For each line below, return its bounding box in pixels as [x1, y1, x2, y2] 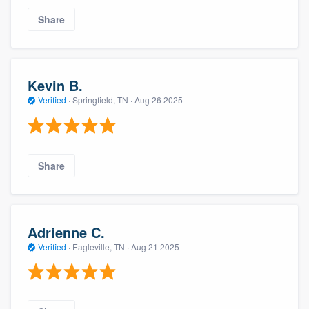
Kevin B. [28, 75, 83, 96]
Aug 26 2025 [134, 94, 183, 106]
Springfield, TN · [70, 94, 134, 106]
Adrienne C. [28, 221, 105, 242]
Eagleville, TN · [70, 240, 131, 252]
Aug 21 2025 [131, 240, 179, 252]
